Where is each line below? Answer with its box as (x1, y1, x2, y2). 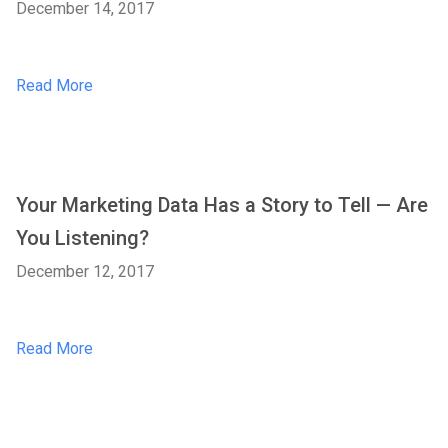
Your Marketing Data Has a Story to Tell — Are (16, 193, 428, 217)
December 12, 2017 (16, 262, 154, 281)
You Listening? (16, 226, 149, 250)
